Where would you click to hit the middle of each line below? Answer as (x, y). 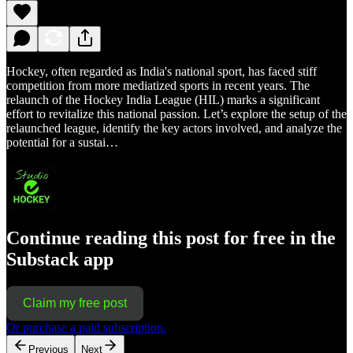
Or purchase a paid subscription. (86, 328)
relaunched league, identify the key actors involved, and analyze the (174, 128)
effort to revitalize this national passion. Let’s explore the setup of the (176, 113)
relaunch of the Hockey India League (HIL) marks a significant (163, 99)
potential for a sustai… (62, 142)
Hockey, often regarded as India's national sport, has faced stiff (162, 71)
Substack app (60, 260)
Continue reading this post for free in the (171, 238)
